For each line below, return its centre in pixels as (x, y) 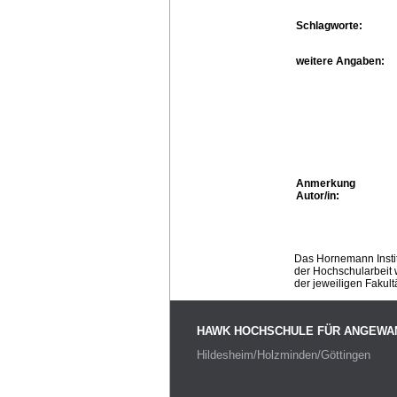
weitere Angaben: (340, 61)
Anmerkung (326, 183)
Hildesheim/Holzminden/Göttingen (284, 355)
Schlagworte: (329, 25)
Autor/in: (318, 195)
